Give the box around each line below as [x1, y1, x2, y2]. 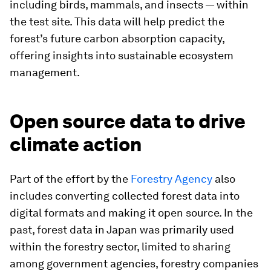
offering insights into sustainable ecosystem [10, 49, 233, 62]
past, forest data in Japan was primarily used [10, 223, 234, 236]
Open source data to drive [10, 109, 246, 133]
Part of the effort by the [10, 172, 131, 185]
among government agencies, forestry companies [10, 257, 258, 270]
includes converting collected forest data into [10, 189, 240, 202]
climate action [10, 132, 142, 156]
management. [10, 66, 80, 79]
